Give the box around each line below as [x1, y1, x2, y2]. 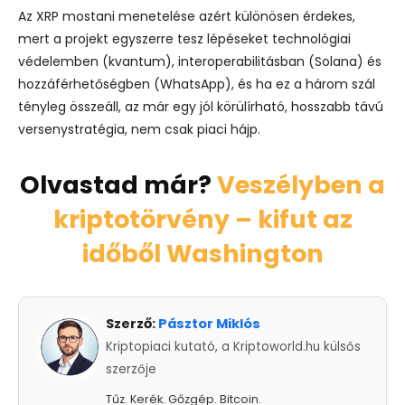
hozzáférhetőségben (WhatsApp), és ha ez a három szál [18, 74, 375, 93]
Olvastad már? [20, 167, 217, 202]
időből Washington [81, 236, 324, 270]
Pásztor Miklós [158, 314, 260, 333]
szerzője [106, 360, 156, 378]
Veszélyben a [217, 167, 385, 202]
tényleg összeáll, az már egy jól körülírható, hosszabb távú [18, 97, 383, 116]
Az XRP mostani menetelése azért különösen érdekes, [18, 6, 355, 25]
